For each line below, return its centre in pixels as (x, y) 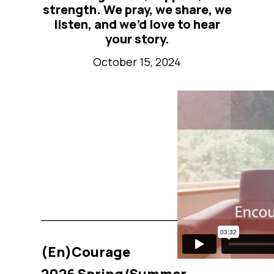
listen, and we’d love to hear (137, 24)
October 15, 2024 (137, 61)
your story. (137, 39)
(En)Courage (86, 252)
